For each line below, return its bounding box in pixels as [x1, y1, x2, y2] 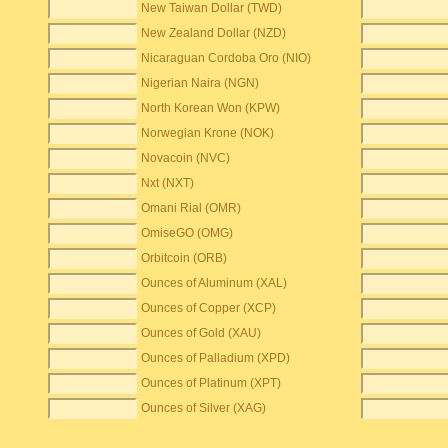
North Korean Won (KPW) [141, 101, 281, 115]
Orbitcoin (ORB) [141, 251, 228, 265]
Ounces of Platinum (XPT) [141, 376, 282, 390]
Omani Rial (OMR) [141, 201, 242, 215]
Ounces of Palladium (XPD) [141, 351, 291, 365]
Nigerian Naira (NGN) [141, 76, 260, 90]
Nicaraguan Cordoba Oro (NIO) [141, 51, 312, 65]
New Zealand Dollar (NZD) [141, 26, 287, 40]
